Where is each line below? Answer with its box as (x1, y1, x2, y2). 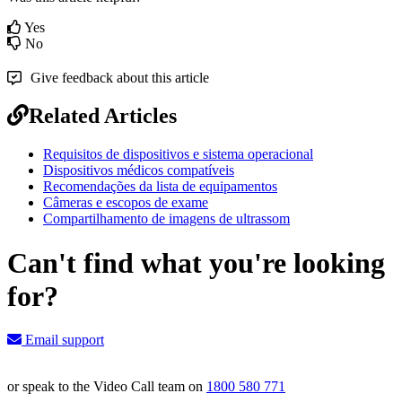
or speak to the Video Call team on (7, 379, 206, 395)
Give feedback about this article (31, 69, 209, 85)
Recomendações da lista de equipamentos (43, 179, 277, 195)
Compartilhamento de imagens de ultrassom (43, 211, 290, 227)
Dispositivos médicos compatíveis (43, 162, 234, 179)
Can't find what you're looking (7, 246, 385, 279)
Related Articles (29, 104, 177, 128)
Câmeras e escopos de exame (43, 195, 208, 211)
